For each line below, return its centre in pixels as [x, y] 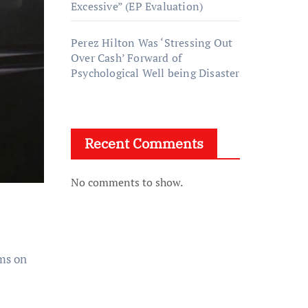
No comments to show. [127, 182]
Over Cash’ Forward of [126, 58]
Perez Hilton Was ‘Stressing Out [152, 43]
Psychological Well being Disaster [155, 73]
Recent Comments [144, 143]
